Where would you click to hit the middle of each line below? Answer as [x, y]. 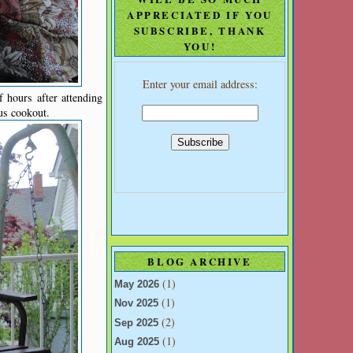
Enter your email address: [200, 84]
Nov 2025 [136, 304]
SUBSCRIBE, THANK [200, 30]
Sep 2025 [136, 323]
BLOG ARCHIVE [200, 261]
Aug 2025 [137, 342]
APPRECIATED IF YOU [200, 14]
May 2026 [137, 285]
